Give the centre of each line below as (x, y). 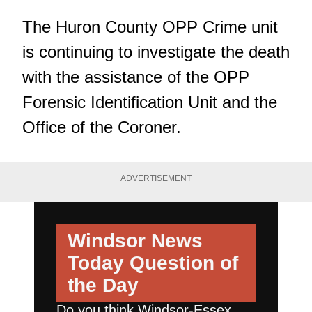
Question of (181, 263)
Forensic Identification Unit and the (150, 102)
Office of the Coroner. (102, 127)
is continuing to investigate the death (156, 52)
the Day (103, 285)
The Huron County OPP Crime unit (150, 27)
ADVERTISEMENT (156, 179)
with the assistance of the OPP (136, 77)
